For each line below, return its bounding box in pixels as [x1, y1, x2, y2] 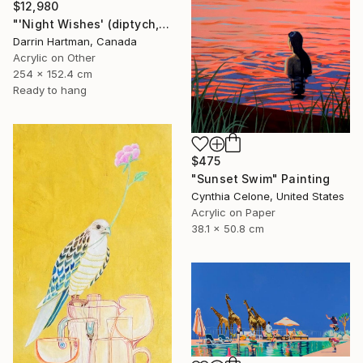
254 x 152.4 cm [13, 67, 92, 81]
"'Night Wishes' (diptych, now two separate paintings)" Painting [159, 17, 170, 32]
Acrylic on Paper [191, 206, 275, 219]
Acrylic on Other [13, 51, 96, 65]
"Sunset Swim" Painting [191, 172, 331, 186]
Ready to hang [13, 83, 87, 97]
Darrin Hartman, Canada [13, 35, 137, 49]
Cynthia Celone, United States [191, 190, 344, 203]
